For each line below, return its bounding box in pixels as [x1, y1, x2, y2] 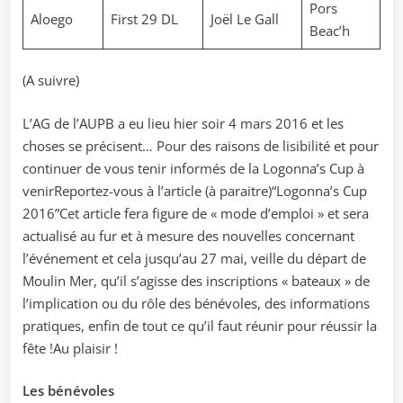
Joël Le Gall [210, 9, 279, 28]
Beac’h [309, 21, 350, 40]
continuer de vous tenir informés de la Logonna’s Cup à [22, 158, 364, 177]
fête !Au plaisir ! [22, 338, 118, 357]
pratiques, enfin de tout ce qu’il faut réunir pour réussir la [22, 316, 377, 335]
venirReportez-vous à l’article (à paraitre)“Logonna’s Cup [22, 181, 367, 200]
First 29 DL [110, 9, 178, 28]
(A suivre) [22, 71, 79, 90]
